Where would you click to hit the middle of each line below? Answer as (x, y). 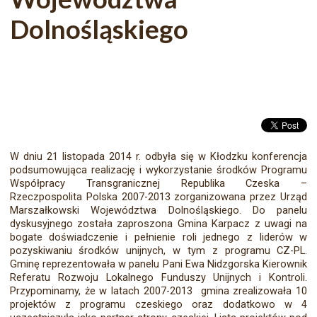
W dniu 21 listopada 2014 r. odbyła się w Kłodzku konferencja (158, 157)
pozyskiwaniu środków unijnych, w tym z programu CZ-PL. (158, 251)
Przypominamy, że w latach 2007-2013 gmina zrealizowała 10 (158, 291)
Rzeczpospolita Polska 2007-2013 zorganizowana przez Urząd (158, 197)
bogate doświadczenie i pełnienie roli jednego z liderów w (158, 237)
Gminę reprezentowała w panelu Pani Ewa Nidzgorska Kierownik (158, 264)
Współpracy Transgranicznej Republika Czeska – (158, 184)
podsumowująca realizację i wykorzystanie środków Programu (158, 170)
